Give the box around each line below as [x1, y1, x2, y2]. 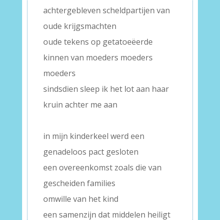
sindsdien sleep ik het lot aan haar [43, 83, 169, 94]
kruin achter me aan [43, 99, 117, 110]
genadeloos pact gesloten [43, 146, 138, 157]
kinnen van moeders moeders [43, 52, 153, 63]
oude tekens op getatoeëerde [43, 36, 153, 47]
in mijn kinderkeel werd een [43, 131, 144, 141]
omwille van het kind [43, 193, 118, 204]
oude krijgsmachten [43, 21, 116, 31]
